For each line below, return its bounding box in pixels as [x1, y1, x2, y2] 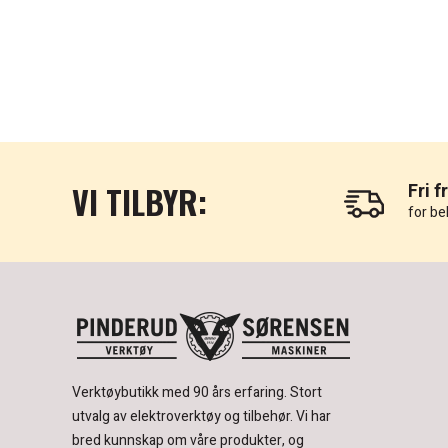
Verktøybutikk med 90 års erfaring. [72, 382, 290, 404]
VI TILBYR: [72, 178, 207, 226]
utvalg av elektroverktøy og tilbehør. [72, 406, 293, 428]
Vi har [296, 406, 331, 428]
